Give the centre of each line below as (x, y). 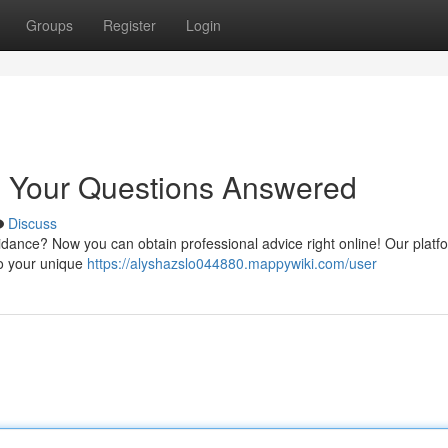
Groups (49, 25)
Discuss (32, 223)
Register (129, 25)
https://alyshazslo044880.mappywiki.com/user (232, 263)
